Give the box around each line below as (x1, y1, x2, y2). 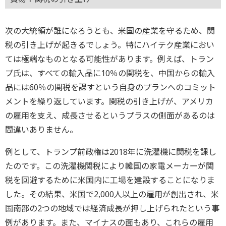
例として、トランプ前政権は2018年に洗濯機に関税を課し (5, 146, 216, 157)
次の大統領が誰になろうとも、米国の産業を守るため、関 (5, 25, 215, 36)
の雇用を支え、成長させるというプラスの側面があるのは (5, 109, 215, 121)
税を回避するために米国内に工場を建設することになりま (5, 174, 215, 186)
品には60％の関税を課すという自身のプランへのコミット (5, 81, 216, 93)
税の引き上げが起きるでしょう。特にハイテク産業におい (5, 39, 214, 50)
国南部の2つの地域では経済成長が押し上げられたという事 (5, 202, 219, 214)
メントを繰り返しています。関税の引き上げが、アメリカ (5, 95, 213, 107)
